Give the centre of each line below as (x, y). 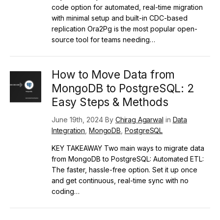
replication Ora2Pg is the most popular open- (124, 28)
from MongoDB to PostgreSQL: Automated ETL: (128, 159)
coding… (66, 191)
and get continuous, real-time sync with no (120, 180)
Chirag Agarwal (139, 119)
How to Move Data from (113, 74)
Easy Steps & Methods (110, 102)
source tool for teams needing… (103, 39)
